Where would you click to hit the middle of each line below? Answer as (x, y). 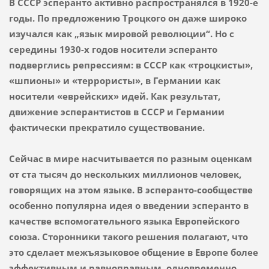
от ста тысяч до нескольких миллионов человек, (125, 174)
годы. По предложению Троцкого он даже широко (128, 18)
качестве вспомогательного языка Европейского (124, 221)
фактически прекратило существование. (108, 127)
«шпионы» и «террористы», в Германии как (114, 80)
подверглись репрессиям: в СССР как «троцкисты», (131, 65)
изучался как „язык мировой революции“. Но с (121, 33)
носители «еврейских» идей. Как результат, (114, 96)
